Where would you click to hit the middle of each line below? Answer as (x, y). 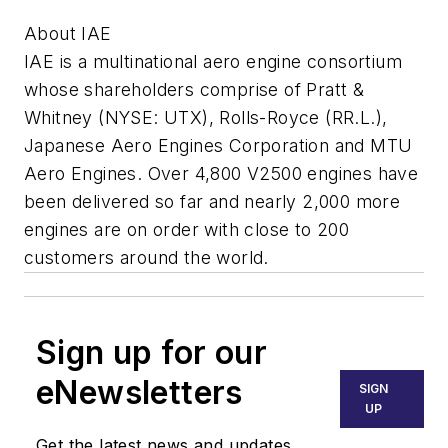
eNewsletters (139, 392)
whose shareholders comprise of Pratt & (194, 89)
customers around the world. (146, 257)
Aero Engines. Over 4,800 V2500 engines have (221, 173)
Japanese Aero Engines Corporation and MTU (218, 145)
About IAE (68, 33)
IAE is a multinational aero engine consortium (213, 61)
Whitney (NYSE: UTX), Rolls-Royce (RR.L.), (206, 117)
